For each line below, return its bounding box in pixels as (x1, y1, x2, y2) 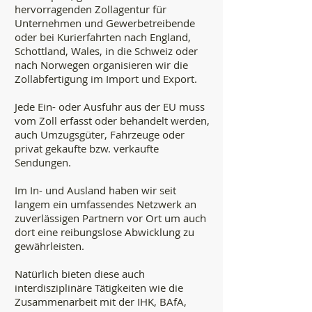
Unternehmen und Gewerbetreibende (15, 16, 195, 30)
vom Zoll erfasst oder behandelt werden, (15, 114, 210, 127)
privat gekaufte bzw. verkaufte (15, 141, 159, 155)
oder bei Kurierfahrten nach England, (15, 30, 191, 44)
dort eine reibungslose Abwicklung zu (15, 225, 194, 239)
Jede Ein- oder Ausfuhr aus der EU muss (15, 100, 205, 114)
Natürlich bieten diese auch (15, 267, 145, 281)
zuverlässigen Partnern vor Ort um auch (15, 211, 206, 225)
